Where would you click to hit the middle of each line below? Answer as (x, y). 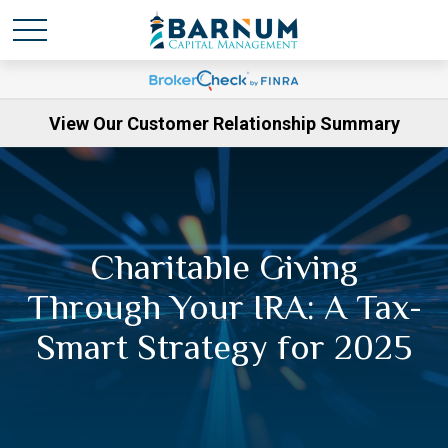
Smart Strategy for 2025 (224, 347)
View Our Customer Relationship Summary (224, 123)
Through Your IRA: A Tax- (224, 307)
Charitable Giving (224, 267)
